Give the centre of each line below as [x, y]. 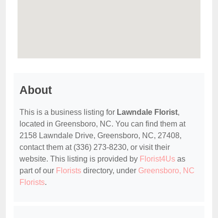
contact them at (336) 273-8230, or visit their [95, 147]
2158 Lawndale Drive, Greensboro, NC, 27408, [100, 136]
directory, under [110, 171]
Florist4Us [157, 159]
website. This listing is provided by [80, 159]
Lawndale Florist [147, 112]
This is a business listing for [68, 112]
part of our [38, 171]
